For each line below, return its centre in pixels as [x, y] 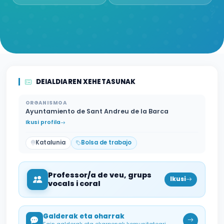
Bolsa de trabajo [106, 143]
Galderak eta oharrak [83, 216]
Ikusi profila [43, 122]
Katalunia [51, 143]
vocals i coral [74, 183]
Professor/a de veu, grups [100, 175]
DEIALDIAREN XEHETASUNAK [86, 82]
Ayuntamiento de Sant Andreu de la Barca [97, 111]
